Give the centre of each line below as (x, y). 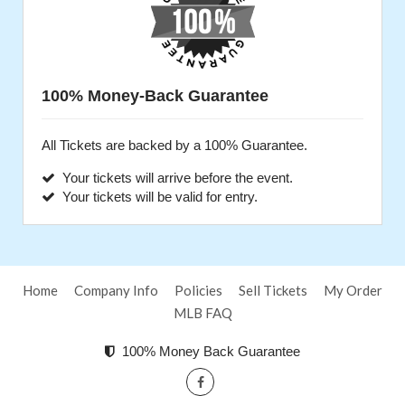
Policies (198, 290)
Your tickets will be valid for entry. (156, 197)
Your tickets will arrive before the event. (174, 178)
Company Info (116, 290)
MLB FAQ (202, 313)
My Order (353, 290)
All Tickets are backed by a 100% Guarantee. (174, 145)
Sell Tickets (273, 290)
